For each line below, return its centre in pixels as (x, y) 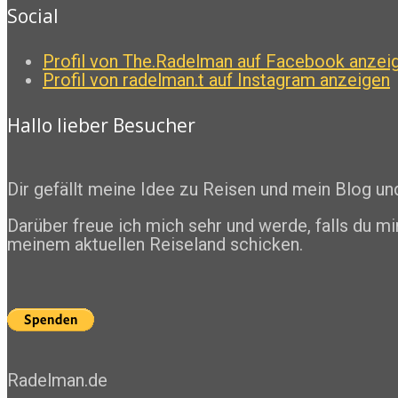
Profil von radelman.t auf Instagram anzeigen (216, 80)
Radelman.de (57, 380)
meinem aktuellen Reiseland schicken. (155, 244)
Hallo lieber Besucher (101, 125)
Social (33, 16)
